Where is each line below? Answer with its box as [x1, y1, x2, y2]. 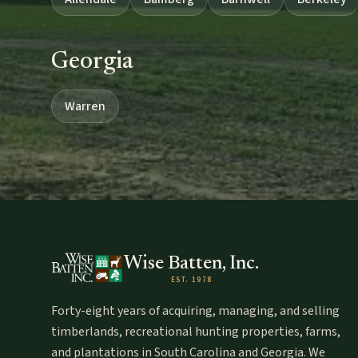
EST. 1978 [170, 275, 213, 286]
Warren [65, 97, 105, 116]
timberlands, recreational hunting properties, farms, [51, 323, 340, 341]
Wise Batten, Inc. [124, 254, 260, 274]
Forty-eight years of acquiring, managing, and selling [51, 302, 340, 320]
